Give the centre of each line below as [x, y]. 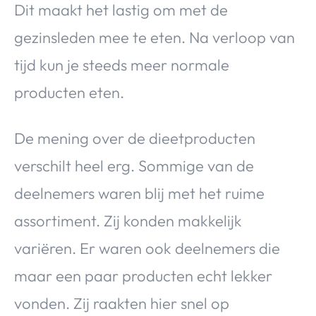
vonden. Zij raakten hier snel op [122, 303]
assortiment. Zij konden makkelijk [128, 220]
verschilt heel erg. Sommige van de [134, 165]
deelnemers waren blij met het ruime [139, 193]
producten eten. [69, 92]
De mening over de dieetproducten [135, 138]
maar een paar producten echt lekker [143, 275]
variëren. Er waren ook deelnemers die [147, 248]
